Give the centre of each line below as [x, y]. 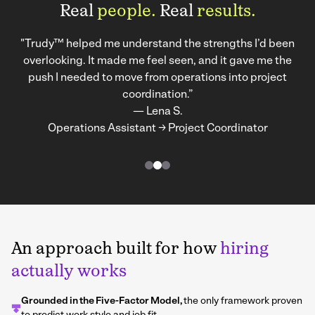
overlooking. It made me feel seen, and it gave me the [157, 62]
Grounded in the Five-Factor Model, [102, 302]
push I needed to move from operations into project [157, 78]
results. [226, 12]
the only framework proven [243, 302]
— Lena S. [157, 112]
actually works [69, 272]
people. [126, 12]
